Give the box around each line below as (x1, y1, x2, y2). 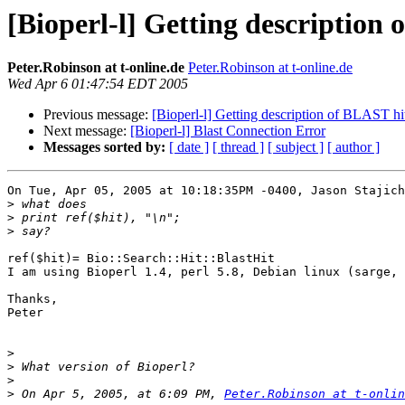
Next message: (43, 123, 130, 139)
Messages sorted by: (43, 139, 165, 155)
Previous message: (43, 107, 152, 123)
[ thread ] (212, 139, 264, 155)
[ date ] (169, 139, 209, 155)
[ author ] (327, 139, 380, 155)
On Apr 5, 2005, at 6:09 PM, (14, 387, 224, 401)
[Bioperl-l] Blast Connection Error (130, 123, 325, 139)
